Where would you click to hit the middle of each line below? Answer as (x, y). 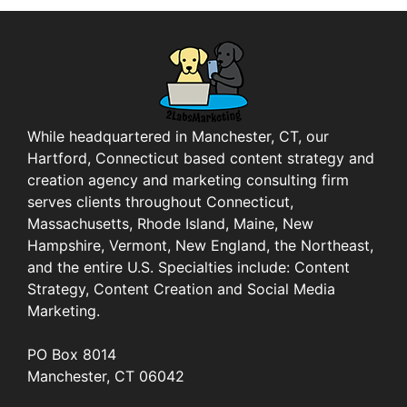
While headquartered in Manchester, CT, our (178, 136)
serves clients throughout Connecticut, (160, 201)
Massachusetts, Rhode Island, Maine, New (170, 223)
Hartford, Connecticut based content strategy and (201, 158)
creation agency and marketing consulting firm (188, 179)
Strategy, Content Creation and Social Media (181, 288)
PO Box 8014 (72, 354)
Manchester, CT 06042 (106, 376)
